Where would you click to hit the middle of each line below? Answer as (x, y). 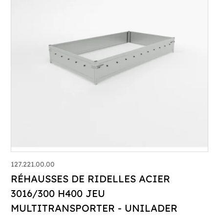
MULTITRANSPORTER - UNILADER (94, 208)
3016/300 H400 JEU (58, 193)
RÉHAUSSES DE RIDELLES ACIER (91, 178)
